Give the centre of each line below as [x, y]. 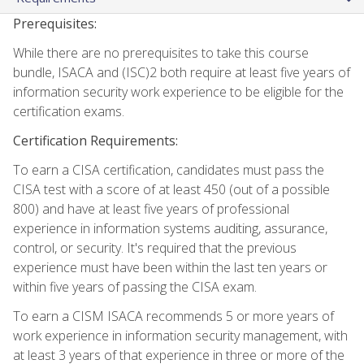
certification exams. [69, 111]
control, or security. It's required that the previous [155, 247]
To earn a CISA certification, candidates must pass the [169, 169]
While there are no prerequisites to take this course [161, 52]
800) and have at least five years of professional [151, 208]
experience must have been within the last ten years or [170, 267]
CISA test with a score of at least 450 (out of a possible [171, 189]
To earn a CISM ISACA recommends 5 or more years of [173, 316]
